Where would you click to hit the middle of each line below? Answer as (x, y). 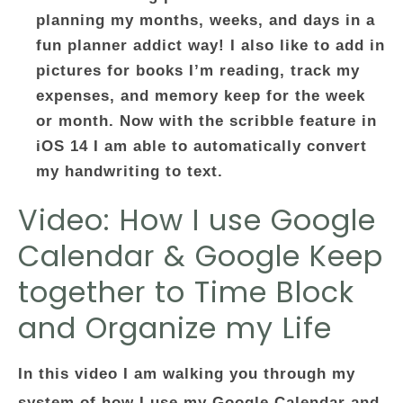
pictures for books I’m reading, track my (198, 71)
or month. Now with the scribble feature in (206, 121)
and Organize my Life (175, 328)
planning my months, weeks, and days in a (206, 20)
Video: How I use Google (197, 220)
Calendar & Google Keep (201, 256)
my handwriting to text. (130, 171)
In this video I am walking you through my (187, 374)
